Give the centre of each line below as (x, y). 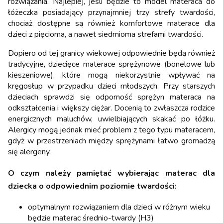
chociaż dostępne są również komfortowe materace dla (111, 23)
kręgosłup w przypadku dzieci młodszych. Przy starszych (111, 86)
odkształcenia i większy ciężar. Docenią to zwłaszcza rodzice (111, 108)
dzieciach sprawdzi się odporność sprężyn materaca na (111, 97)
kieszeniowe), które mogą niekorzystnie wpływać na (111, 75)
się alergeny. (29, 152)
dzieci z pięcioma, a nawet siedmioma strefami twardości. (106, 34)
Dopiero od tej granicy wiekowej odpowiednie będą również (111, 53)
